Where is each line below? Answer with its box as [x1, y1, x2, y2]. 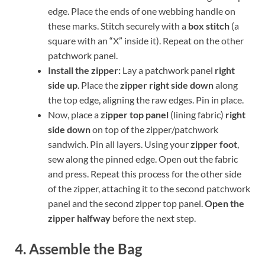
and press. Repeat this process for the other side [48, 167, 241, 179]
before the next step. [111, 212, 196, 224]
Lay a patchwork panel [121, 64, 215, 76]
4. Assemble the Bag [15, 240, 142, 257]
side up [48, 79, 77, 91]
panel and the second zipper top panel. [48, 197, 205, 209]
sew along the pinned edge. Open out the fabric [48, 153, 238, 164]
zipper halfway [48, 212, 111, 224]
